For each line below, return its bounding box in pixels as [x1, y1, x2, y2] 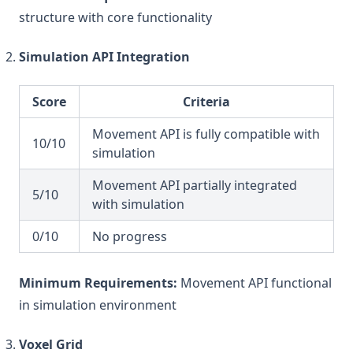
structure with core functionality [19, 9, 212, 26]
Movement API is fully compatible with [92, 125, 320, 143]
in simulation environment [19, 296, 176, 314]
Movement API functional [177, 274, 332, 292]
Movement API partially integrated [92, 176, 297, 194]
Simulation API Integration [19, 48, 190, 65]
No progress [92, 228, 167, 245]
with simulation [92, 195, 184, 213]
